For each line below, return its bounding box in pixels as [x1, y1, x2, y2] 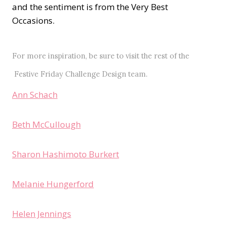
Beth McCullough [12, 119, 81, 131]
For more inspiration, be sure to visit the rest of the [12, 51, 189, 61]
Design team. [100, 69, 147, 79]
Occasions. [12, 15, 59, 27]
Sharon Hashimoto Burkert [12, 148, 119, 160]
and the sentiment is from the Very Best [12, 1, 168, 13]
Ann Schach [12, 89, 58, 101]
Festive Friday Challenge [14, 69, 100, 79]
